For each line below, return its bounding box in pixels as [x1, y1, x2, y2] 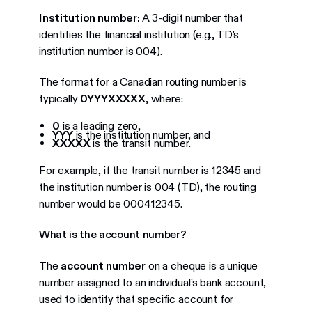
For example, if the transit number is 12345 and [38, 163, 261, 177]
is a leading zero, [60, 119, 141, 133]
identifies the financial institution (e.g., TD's [38, 27, 240, 41]
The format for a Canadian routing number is [38, 75, 247, 88]
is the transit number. [90, 136, 191, 150]
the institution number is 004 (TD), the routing [38, 180, 256, 194]
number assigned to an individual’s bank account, [38, 275, 267, 289]
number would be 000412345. [38, 196, 182, 210]
